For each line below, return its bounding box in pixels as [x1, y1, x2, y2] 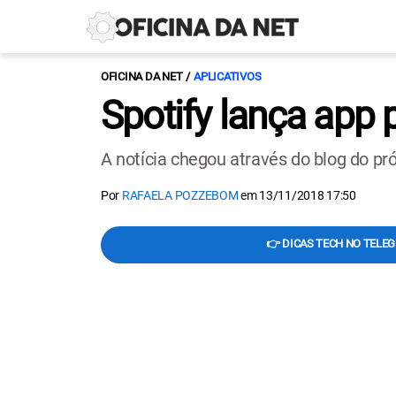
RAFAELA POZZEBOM [121, 188, 239, 202]
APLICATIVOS [194, 70, 262, 83]
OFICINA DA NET [101, 70, 183, 83]
